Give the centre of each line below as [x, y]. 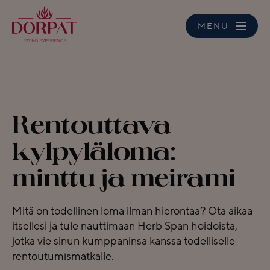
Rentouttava [92, 128]
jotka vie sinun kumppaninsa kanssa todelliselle [124, 241]
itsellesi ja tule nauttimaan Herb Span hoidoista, [125, 226]
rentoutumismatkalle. [63, 256]
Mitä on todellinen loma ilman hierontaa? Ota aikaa [132, 211]
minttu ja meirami [124, 181]
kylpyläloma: [94, 154]
